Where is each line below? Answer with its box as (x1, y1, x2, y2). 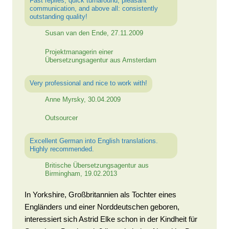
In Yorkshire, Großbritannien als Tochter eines (25, 190, 176, 199)
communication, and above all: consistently (30, 4, 158, 12)
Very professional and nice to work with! (30, 79, 147, 87)
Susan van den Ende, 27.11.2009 (45, 29, 143, 37)
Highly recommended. (30, 145, 94, 153)
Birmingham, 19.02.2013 (45, 170, 117, 178)
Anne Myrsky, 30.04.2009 (45, 95, 121, 103)
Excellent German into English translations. (30, 137, 158, 145)
